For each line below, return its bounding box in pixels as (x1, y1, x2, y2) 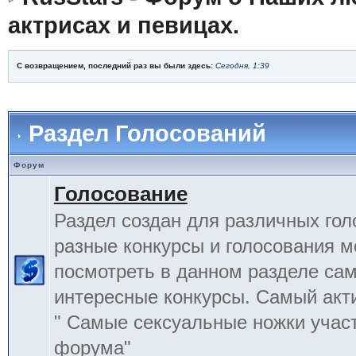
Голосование (53, 182, 188, 207)
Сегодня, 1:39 (215, 61, 269, 71)
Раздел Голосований (28, 120, 266, 147)
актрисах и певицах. (7, 12, 239, 39)
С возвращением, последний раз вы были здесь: (16, 61, 215, 71)
